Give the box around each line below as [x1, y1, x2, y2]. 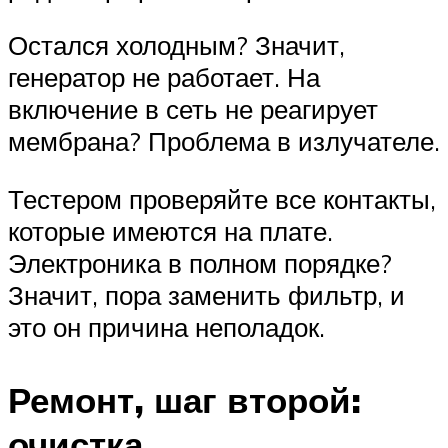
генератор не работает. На [8, 61, 320, 94]
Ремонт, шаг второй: [8, 378, 361, 423]
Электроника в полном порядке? [8, 246, 392, 279]
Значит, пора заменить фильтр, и [8, 278, 405, 311]
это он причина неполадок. [8, 310, 325, 343]
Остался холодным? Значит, [8, 29, 345, 62]
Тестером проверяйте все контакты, [8, 182, 436, 215]
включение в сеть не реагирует [8, 93, 378, 126]
